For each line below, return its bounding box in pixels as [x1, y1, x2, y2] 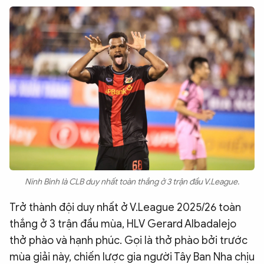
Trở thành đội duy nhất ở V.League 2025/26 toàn [9, 200, 241, 214]
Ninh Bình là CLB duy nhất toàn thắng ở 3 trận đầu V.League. [25, 176, 239, 187]
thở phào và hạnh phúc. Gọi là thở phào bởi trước [9, 233, 247, 247]
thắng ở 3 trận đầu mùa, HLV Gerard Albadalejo [9, 217, 236, 230]
